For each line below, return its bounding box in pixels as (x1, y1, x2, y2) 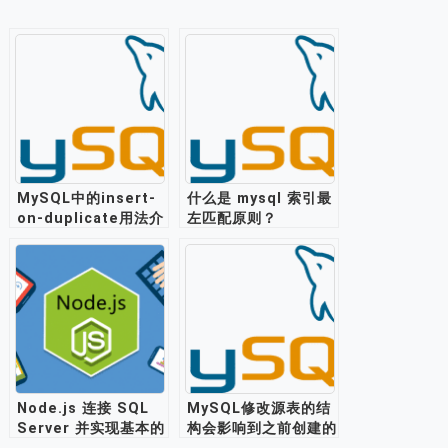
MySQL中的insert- (17, 189, 156, 207)
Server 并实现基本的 (17, 419, 165, 437)
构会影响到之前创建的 (187, 419, 337, 437)
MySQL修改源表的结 (187, 399, 331, 417)
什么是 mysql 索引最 (187, 189, 332, 207)
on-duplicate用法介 (17, 209, 164, 227)
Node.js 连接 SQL (17, 399, 149, 417)
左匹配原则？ (187, 209, 277, 227)
